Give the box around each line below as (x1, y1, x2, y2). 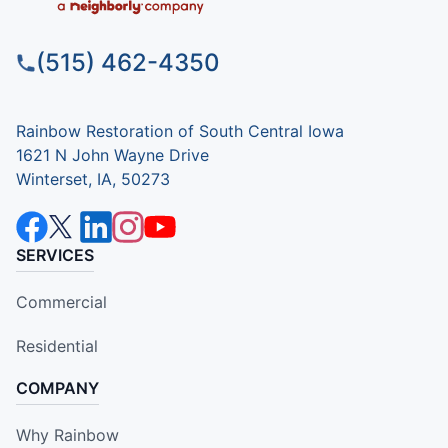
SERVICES (16, 245, 94, 266)
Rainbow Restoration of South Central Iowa (16, 121, 344, 142)
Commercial (16, 292, 107, 313)
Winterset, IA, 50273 (16, 169, 170, 190)
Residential (16, 336, 98, 357)
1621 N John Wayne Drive (16, 145, 209, 166)
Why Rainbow (16, 425, 119, 446)
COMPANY (16, 378, 99, 399)
